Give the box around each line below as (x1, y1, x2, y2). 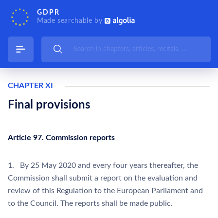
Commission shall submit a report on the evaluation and (8, 174, 198, 182)
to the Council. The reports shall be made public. (8, 200, 173, 207)
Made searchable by (37, 18, 105, 24)
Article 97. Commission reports (8, 134, 115, 142)
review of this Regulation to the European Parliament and (8, 187, 203, 195)
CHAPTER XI (8, 82, 53, 90)
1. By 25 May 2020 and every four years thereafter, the (8, 162, 198, 169)
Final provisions (8, 99, 91, 111)
